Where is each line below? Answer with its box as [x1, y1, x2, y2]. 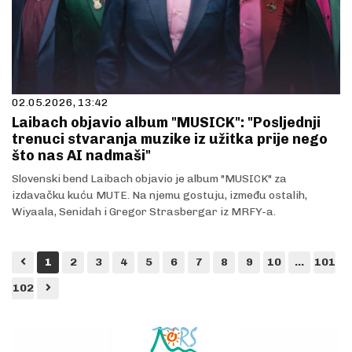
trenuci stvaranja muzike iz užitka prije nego [12, 130, 328, 148]
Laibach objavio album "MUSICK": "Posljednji [12, 113, 321, 131]
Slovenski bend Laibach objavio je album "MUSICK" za [12, 171, 287, 185]
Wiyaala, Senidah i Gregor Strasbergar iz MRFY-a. [12, 204, 276, 218]
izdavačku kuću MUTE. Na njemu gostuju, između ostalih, [12, 188, 307, 202]
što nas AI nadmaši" [12, 146, 151, 164]
